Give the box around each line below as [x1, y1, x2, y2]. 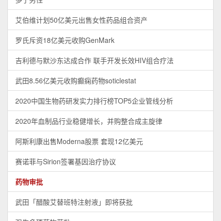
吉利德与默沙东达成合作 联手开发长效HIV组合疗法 [15, 55, 174, 66]
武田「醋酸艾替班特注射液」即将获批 [15, 197, 133, 207]
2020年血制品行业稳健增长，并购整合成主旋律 [15, 116, 162, 126]
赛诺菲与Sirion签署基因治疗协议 [15, 156, 116, 167]
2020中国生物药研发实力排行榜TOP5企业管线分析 [15, 96, 173, 106]
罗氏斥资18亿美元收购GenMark [15, 35, 114, 45]
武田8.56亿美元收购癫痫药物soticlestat [15, 75, 136, 86]
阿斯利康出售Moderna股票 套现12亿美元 [15, 136, 143, 147]
